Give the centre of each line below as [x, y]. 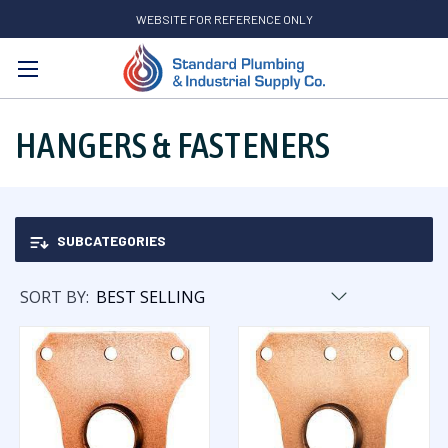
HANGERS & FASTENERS [172, 145]
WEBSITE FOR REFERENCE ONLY [224, 19]
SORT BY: [54, 297]
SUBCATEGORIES [110, 241]
